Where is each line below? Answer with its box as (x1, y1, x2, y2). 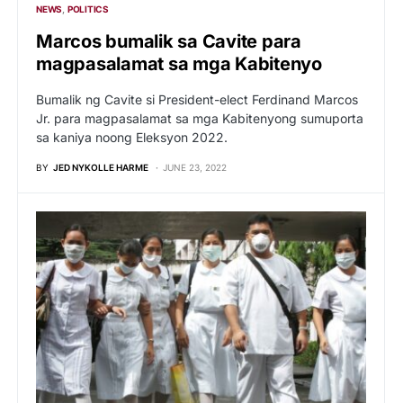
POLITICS (67, 3, 109, 14)
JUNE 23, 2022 (163, 161, 227, 173)
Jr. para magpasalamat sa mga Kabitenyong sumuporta (36, 110, 363, 126)
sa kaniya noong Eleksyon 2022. (36, 129, 228, 145)
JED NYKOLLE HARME (53, 161, 148, 173)
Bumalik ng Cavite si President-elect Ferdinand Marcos (36, 91, 358, 107)
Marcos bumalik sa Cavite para (36, 30, 301, 52)
